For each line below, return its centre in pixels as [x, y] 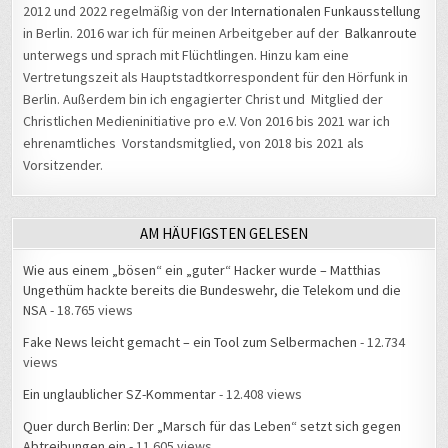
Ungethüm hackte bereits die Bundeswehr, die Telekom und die [212, 268]
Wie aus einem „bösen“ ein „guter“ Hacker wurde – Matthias [202, 248]
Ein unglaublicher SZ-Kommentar [120, 372]
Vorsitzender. [63, 142]
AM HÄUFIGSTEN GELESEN [224, 212]
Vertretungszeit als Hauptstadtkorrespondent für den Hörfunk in [216, 54]
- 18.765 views [90, 288]
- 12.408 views [259, 372]
